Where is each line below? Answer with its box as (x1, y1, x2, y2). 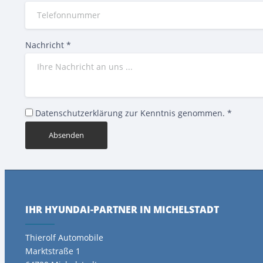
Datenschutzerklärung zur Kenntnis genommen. (35, 107, 227, 119)
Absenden (49, 129, 84, 140)
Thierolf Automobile (25, 231, 103, 243)
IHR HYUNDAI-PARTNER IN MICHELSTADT (25, 203, 219, 216)
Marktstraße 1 (25, 245, 80, 257)
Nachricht (25, 39, 66, 50)
